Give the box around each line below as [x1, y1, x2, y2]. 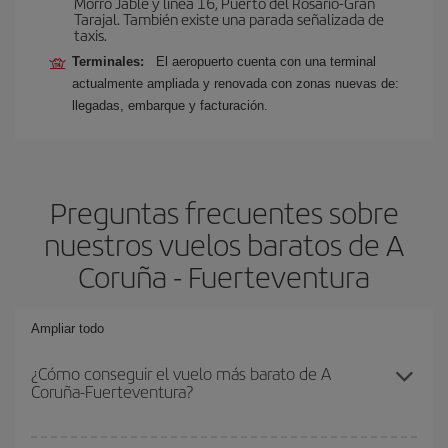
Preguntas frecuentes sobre [49, 191, 399, 233]
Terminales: [72, 54, 152, 69]
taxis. [74, 24, 107, 45]
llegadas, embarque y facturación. [72, 98, 268, 113]
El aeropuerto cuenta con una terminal [156, 54, 376, 69]
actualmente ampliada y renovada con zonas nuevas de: [72, 76, 399, 91]
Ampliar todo [31, 321, 104, 336]
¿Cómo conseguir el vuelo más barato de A [31, 361, 331, 385]
